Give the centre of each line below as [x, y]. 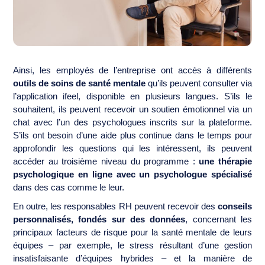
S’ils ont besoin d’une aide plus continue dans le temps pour [132, 135]
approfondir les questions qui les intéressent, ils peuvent [132, 148]
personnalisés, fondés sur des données [99, 219]
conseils [233, 206]
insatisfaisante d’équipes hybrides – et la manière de [132, 258]
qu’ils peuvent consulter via [200, 83]
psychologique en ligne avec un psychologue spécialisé [132, 174]
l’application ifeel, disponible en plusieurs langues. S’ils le [132, 96]
